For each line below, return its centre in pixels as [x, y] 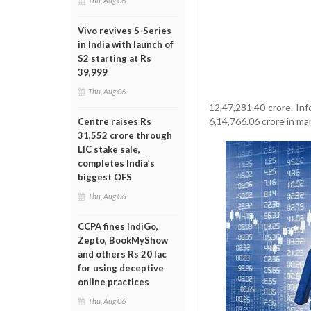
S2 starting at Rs [115, 58]
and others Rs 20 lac [122, 254]
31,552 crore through [125, 135]
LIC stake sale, [109, 149]
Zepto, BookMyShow [123, 240]
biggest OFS [105, 177]
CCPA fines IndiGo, [118, 226]
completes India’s [116, 163]
